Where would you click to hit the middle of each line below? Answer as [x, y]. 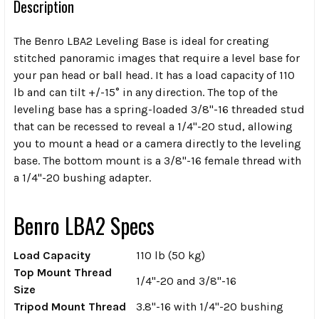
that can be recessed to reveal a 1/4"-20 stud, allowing [153, 126]
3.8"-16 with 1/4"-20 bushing [210, 306]
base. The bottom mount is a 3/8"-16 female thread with [157, 160]
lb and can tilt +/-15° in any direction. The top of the [146, 92]
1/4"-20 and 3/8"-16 [186, 281]
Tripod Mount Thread [70, 306]
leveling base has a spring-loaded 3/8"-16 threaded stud [159, 109]
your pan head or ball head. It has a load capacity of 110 [154, 75]
